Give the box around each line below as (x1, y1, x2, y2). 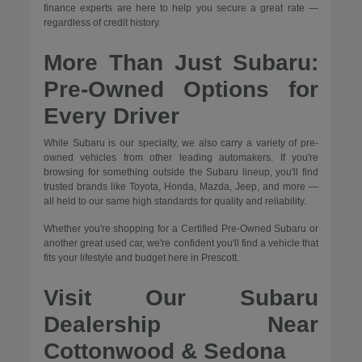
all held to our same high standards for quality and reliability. (43, 196, 306, 208)
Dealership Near (43, 312, 319, 338)
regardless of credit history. (43, 17, 161, 29)
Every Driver (43, 103, 179, 129)
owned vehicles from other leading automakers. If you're (43, 152, 319, 164)
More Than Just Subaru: (43, 50, 319, 76)
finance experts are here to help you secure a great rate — (43, 2, 319, 15)
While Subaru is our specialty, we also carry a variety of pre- (43, 137, 319, 149)
